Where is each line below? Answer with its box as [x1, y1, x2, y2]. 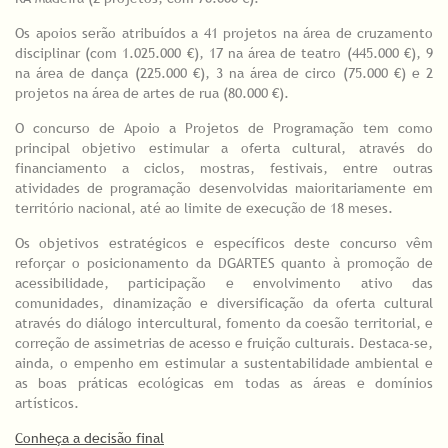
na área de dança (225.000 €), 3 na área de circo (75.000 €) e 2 [15, 64, 433, 83]
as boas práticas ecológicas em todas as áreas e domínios [15, 374, 433, 393]
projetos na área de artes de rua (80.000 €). [15, 84, 289, 103]
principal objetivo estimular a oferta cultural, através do [15, 139, 433, 158]
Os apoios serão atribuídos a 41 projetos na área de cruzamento [15, 24, 433, 43]
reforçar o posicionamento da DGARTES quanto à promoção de [15, 254, 433, 273]
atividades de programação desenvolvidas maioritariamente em [15, 179, 433, 198]
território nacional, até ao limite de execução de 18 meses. [15, 199, 393, 218]
